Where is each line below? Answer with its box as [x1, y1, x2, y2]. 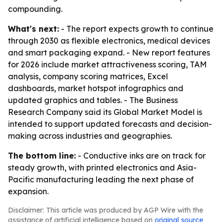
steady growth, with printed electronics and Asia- [8, 163, 197, 172]
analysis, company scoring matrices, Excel [8, 71, 168, 81]
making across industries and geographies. [8, 131, 172, 141]
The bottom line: [8, 151, 76, 161]
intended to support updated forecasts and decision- [8, 119, 212, 129]
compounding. [8, 4, 62, 14]
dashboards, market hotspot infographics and [8, 83, 183, 93]
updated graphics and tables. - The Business [8, 95, 178, 105]
